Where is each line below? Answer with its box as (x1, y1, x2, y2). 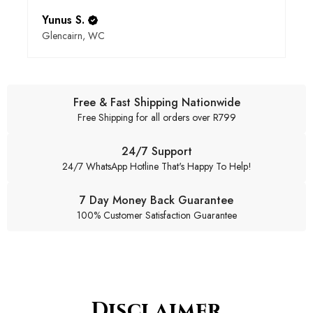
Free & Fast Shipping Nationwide (73, 94, 240, 110)
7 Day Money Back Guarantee (80, 191, 233, 208)
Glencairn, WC (42, 28, 105, 43)
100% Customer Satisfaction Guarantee (76, 208, 237, 222)
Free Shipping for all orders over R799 (77, 110, 236, 124)
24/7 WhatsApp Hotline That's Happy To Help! (61, 159, 252, 173)
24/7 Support (121, 143, 192, 159)
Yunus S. (42, 11, 85, 28)
